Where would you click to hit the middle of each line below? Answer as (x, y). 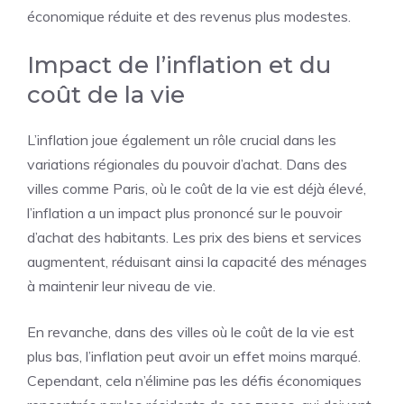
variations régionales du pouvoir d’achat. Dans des (187, 164)
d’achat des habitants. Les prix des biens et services (194, 237)
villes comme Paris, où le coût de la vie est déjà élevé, (197, 188)
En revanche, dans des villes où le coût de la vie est (191, 332)
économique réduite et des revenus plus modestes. (189, 16)
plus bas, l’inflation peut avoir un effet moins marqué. (194, 356)
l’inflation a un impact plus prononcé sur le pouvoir (184, 213)
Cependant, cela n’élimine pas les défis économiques (194, 381)
